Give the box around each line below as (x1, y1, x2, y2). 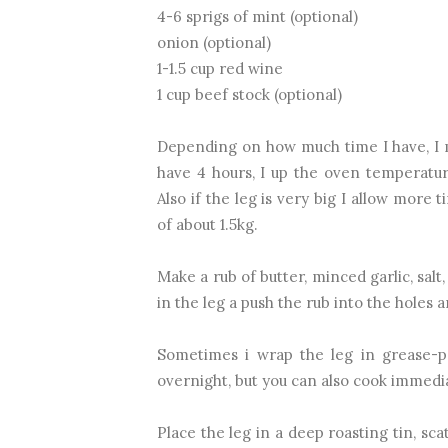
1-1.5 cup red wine (157, 59, 283, 79)
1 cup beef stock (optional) (157, 85, 342, 105)
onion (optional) (157, 33, 271, 53)
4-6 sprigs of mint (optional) (157, 7, 358, 27)
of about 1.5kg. (157, 215, 258, 235)
